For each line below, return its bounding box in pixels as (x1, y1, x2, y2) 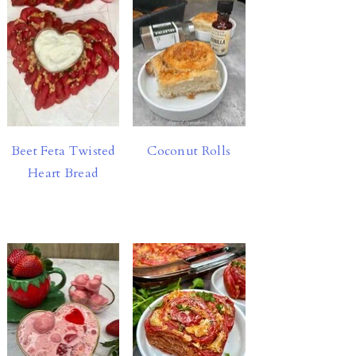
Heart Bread (28, 164, 99, 183)
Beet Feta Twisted (10, 142, 115, 161)
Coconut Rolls (147, 142, 231, 161)
